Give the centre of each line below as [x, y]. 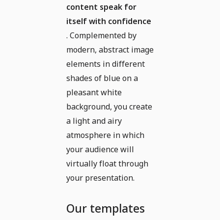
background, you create [109, 106]
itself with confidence [109, 21]
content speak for [101, 7]
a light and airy [94, 121]
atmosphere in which [105, 135]
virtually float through [107, 163]
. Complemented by [101, 35]
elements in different [106, 64]
